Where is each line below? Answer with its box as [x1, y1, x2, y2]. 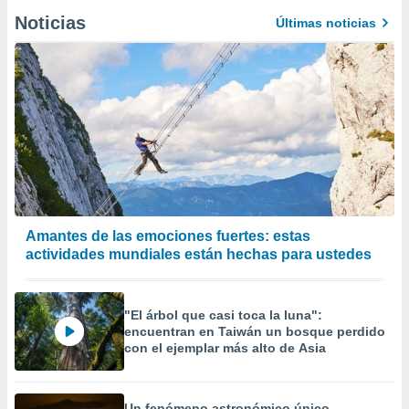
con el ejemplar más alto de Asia [124, 341, 326, 355]
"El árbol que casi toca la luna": [124, 308, 322, 322]
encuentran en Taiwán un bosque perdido [124, 324, 385, 339]
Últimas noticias [276, 16, 376, 30]
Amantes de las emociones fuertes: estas [26, 228, 310, 244]
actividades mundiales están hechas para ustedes [26, 246, 372, 262]
